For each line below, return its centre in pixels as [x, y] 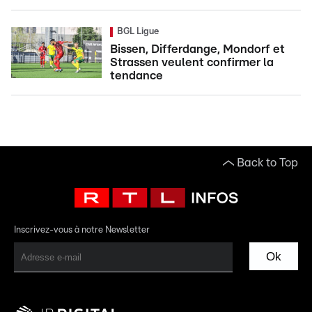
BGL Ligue [138, 32]
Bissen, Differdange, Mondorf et [197, 49]
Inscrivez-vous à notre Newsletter [82, 230]
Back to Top [267, 163]
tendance [136, 76]
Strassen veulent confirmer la [192, 62]
